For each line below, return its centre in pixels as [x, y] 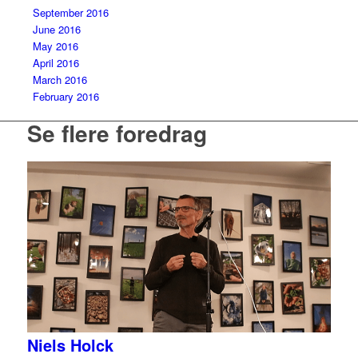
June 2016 [56, 29]
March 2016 [60, 79]
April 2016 [56, 62]
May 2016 [55, 46]
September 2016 [70, 12]
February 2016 [66, 96]
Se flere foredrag [117, 133]
